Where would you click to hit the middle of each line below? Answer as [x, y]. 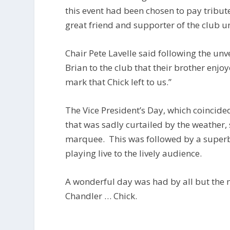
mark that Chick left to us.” [119, 82]
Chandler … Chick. [101, 196]
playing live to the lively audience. [134, 154]
